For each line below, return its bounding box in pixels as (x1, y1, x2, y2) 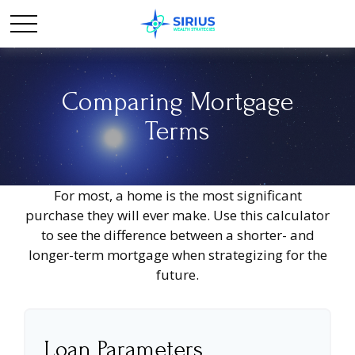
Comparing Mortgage (62, 87, 293, 116)
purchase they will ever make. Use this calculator (25, 206, 330, 224)
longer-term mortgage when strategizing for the (28, 246, 327, 264)
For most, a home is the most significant (53, 186, 302, 204)
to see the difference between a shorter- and (40, 226, 315, 244)
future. (156, 265, 199, 284)
